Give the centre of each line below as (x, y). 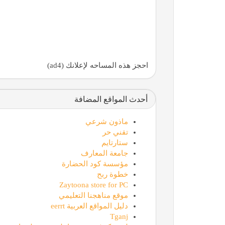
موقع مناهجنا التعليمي (93, 195)
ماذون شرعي (106, 121)
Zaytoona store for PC (93, 185)
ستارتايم (115, 142)
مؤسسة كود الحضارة (95, 163)
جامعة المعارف (104, 153)
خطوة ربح (112, 174)
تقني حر (115, 132)
